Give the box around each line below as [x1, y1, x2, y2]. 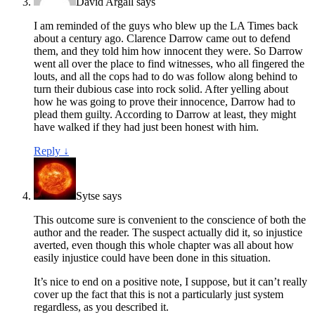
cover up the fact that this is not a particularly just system [34, 288, 283, 300]
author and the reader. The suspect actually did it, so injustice [34, 226, 302, 238]
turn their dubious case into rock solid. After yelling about [34, 82, 288, 95]
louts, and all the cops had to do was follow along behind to [34, 70, 297, 82]
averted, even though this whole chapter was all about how [34, 238, 294, 251]
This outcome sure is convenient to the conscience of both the [34, 213, 306, 226]
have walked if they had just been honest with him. [34, 120, 259, 133]
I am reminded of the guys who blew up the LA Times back [34, 19, 298, 32]
